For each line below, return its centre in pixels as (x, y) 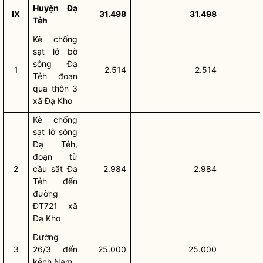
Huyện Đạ (55, 8)
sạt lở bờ (55, 51)
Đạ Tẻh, (55, 144)
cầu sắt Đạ (55, 169)
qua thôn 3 (55, 88)
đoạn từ (55, 156)
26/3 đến (55, 249)
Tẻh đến (55, 181)
